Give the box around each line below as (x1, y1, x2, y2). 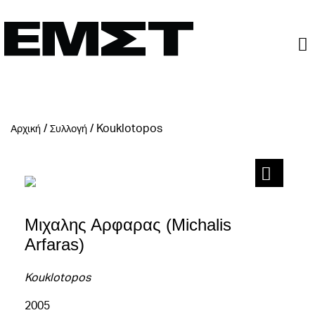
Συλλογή (50, 122, 87, 134)
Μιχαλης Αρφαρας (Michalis (25, 215, 231, 234)
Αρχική (11, 122, 41, 134)
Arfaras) (25, 235, 84, 254)
